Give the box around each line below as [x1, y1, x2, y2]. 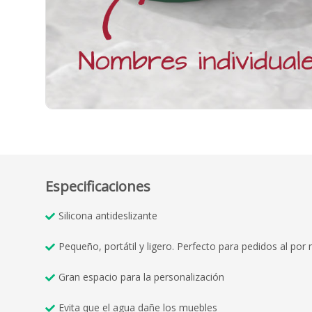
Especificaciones [45, 177, 150, 196]
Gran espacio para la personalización [58, 270, 224, 284]
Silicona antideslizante [58, 209, 157, 223]
